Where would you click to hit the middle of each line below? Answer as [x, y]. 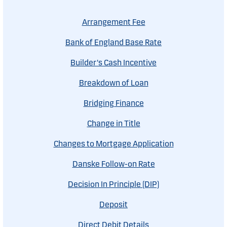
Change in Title [113, 124]
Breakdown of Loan [113, 83]
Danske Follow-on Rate [113, 164]
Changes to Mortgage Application [113, 144]
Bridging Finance [113, 103]
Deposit [113, 205]
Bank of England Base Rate [113, 43]
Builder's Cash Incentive [113, 63]
